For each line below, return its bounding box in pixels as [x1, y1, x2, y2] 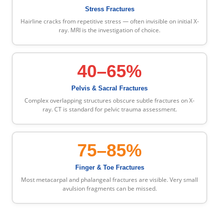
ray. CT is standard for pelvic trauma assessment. [42, 105, 177, 114]
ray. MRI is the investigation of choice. [59, 26, 160, 35]
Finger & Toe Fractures [75, 164, 144, 172]
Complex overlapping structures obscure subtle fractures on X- [24, 96, 195, 105]
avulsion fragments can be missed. [62, 184, 157, 193]
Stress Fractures [85, 5, 134, 13]
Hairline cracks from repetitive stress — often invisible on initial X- [20, 17, 199, 26]
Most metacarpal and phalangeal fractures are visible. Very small [21, 175, 198, 184]
